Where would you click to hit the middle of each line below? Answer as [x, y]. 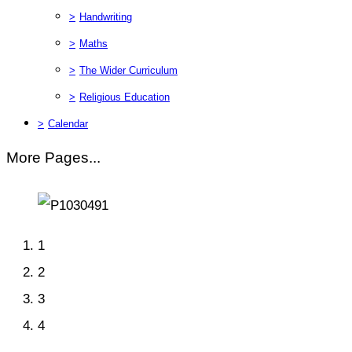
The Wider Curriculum [128, 70]
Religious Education [125, 97]
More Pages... [53, 157]
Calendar [68, 123]
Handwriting [106, 16]
